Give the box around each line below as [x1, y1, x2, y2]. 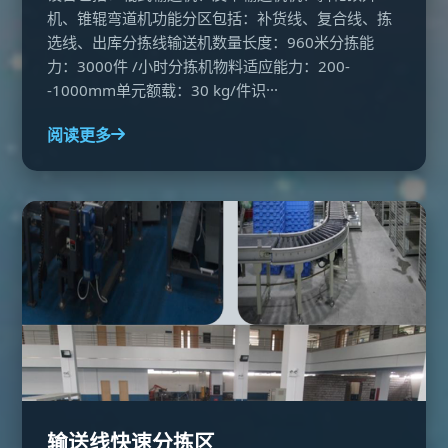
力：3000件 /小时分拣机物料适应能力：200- [47, 56, 351, 76]
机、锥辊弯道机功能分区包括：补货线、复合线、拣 [47, 8, 393, 28]
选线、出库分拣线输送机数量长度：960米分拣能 [47, 32, 375, 52]
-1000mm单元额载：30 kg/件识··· [47, 80, 279, 100]
